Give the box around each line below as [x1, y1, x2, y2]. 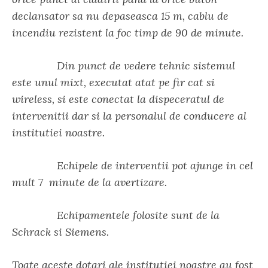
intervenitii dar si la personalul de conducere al [12, 109, 246, 123]
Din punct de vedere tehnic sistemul [12, 59, 235, 72]
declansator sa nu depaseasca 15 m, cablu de [12, 9, 229, 23]
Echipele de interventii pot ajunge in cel [12, 159, 253, 172]
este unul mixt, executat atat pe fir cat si [12, 75, 215, 89]
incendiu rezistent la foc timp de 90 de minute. [12, 26, 243, 39]
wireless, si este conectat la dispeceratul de [12, 92, 224, 106]
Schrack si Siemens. [12, 225, 109, 239]
